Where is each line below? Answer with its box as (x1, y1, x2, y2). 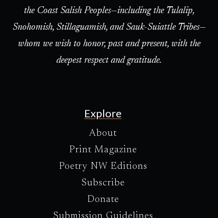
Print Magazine (69, 145, 137, 155)
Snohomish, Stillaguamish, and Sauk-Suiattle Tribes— (12, 22, 206, 33)
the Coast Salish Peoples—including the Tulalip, (23, 6, 195, 16)
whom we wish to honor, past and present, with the (18, 39, 200, 49)
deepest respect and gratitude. (56, 55, 162, 66)
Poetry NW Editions (58, 162, 147, 172)
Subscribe (81, 178, 125, 188)
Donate (87, 195, 119, 205)
